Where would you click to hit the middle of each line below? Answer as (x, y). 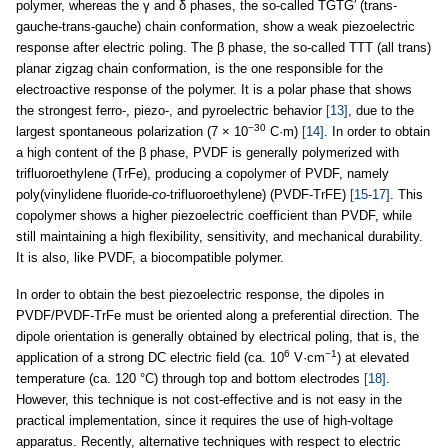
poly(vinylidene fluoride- (84, 194)
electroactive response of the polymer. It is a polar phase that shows (214, 89)
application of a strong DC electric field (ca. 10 (150, 357)
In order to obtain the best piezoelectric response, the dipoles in (200, 294)
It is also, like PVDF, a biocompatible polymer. (150, 257)
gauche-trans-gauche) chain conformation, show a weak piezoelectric (215, 26)
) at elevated (373, 357)
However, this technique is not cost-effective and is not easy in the (209, 399)
